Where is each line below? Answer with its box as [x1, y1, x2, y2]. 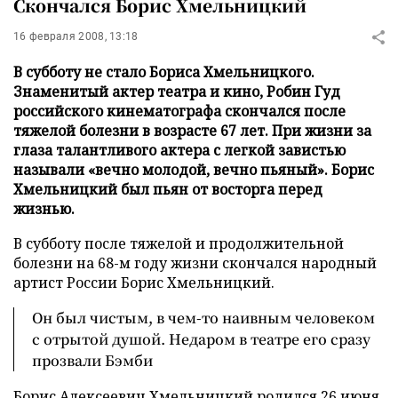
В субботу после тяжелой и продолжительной [13, 234, 344, 253]
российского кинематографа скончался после [13, 101, 346, 121]
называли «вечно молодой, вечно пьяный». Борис [13, 160, 374, 179]
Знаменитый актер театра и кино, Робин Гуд [13, 82, 340, 101]
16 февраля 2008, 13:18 [13, 30, 139, 43]
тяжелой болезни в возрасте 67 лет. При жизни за [13, 121, 371, 140]
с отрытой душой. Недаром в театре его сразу [32, 329, 370, 349]
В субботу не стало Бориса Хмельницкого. [13, 62, 314, 82]
